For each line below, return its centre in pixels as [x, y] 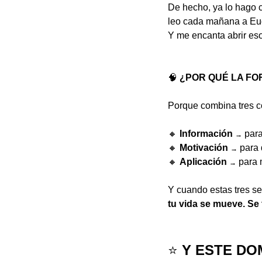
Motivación [204, 148]
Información [206, 134]
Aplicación [203, 162]
